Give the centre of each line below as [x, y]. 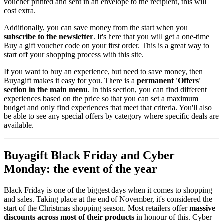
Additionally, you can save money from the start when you [96, 27]
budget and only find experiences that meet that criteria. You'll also [108, 107]
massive [202, 208]
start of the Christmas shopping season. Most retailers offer [97, 208]
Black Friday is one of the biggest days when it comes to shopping [108, 190]
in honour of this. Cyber [173, 217]
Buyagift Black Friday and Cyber [89, 155]
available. [19, 125]
